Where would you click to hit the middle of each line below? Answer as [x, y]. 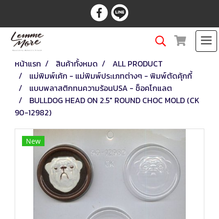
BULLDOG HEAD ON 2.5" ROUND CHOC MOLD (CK [114, 100]
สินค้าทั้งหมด [77, 64]
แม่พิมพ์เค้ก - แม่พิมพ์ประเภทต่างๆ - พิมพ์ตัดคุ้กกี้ [111, 76]
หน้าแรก [28, 64]
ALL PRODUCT [138, 64]
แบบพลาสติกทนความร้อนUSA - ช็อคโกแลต [101, 88]
